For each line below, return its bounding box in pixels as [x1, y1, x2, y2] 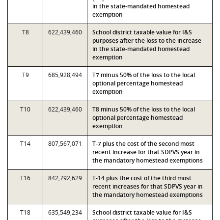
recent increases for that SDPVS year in [92, 182, 203, 191]
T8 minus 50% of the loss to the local [92, 105, 195, 113]
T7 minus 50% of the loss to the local [92, 71, 195, 79]
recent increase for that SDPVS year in [92, 148, 200, 156]
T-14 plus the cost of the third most [92, 174, 192, 182]
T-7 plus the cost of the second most [92, 139, 194, 148]
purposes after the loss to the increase [92, 36, 201, 45]
